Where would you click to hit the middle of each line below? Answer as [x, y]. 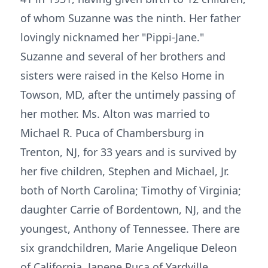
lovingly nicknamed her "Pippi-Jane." [112, 37]
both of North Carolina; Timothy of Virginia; [131, 190]
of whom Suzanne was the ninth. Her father [130, 18]
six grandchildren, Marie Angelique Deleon [129, 248]
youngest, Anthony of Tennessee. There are [130, 229]
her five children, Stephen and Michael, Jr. [125, 171]
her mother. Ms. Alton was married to [115, 114]
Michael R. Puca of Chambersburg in [112, 133]
